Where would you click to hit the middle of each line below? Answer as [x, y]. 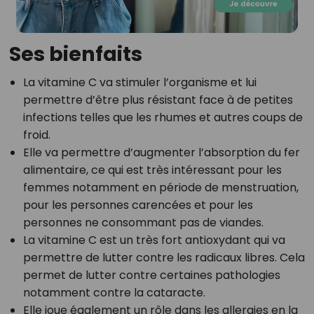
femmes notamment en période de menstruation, [161, 188]
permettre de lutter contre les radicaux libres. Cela [164, 258]
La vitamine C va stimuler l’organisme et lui [139, 83]
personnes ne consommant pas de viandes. [143, 223]
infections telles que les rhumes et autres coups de [163, 118]
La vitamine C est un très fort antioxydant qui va [154, 240]
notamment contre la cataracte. [114, 293]
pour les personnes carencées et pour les [138, 205]
